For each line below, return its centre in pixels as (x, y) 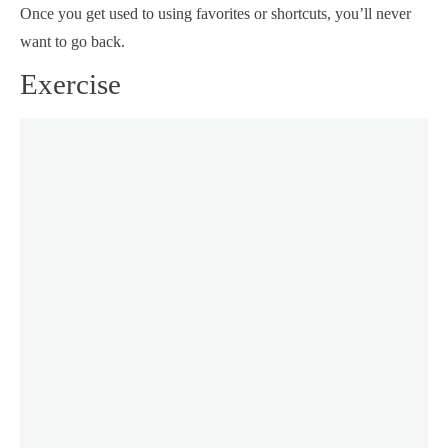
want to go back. (72, 42)
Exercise (70, 84)
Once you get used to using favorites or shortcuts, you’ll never (215, 14)
